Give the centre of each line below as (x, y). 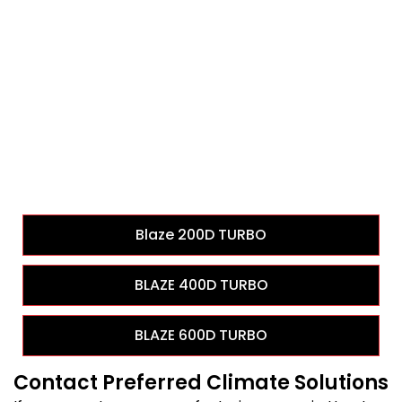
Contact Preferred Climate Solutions (201, 383)
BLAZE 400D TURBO (201, 285)
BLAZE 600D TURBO (201, 336)
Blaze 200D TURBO (201, 235)
